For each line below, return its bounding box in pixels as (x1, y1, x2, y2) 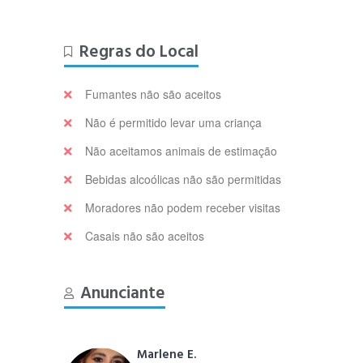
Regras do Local (79, 40, 199, 63)
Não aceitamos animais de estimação (85, 143, 278, 159)
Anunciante (80, 281, 166, 305)
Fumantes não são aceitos (85, 86, 222, 102)
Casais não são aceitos (85, 228, 205, 244)
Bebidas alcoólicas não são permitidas (85, 171, 282, 187)
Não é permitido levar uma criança (85, 114, 263, 130)
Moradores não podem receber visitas (85, 199, 281, 216)
